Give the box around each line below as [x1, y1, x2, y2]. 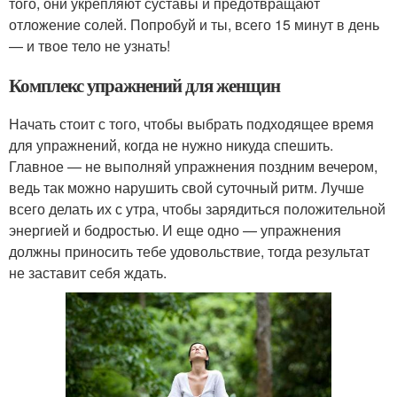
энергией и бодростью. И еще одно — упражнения [9, 219, 341, 240]
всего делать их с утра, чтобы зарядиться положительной [9, 198, 385, 219]
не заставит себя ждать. [9, 261, 167, 283]
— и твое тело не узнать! [9, 35, 170, 56]
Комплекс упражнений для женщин [9, 71, 280, 98]
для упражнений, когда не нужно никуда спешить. [9, 134, 333, 155]
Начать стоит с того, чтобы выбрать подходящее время [9, 113, 374, 134]
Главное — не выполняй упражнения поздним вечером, [9, 155, 378, 176]
